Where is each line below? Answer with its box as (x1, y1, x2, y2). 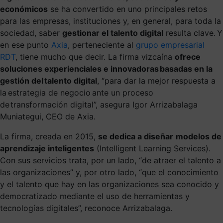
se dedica (98, 131, 137, 141)
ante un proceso (91, 87, 153, 98)
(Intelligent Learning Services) (94, 143, 209, 153)
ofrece (175, 51, 201, 62)
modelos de (176, 131, 222, 141)
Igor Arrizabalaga (132, 99, 198, 110)
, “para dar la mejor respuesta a (97, 75, 216, 86)
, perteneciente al (68, 39, 136, 50)
